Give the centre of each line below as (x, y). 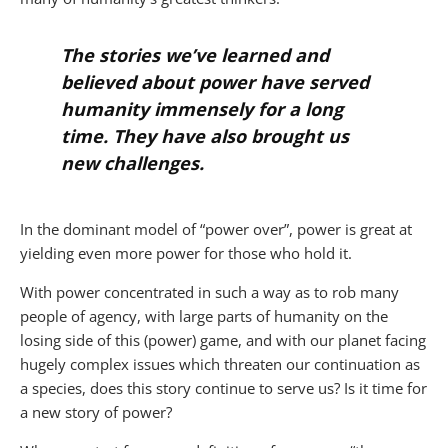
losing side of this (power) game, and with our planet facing (223, 339)
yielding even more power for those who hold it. (186, 252)
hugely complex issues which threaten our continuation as (220, 363)
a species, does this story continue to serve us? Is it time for (223, 387)
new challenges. (132, 162)
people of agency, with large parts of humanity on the (204, 315)
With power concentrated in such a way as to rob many (209, 291)
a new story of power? (96, 411)
